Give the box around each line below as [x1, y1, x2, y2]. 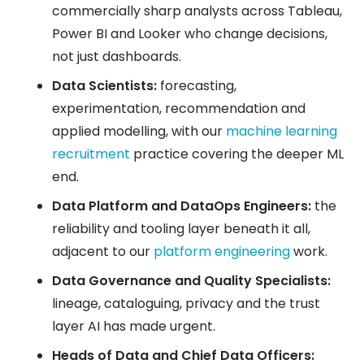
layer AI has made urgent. [52, 316, 215, 336]
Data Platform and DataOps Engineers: [52, 196, 311, 215]
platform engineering [154, 241, 290, 261]
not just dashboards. [52, 46, 181, 66]
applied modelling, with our [52, 121, 226, 141]
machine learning [226, 121, 337, 141]
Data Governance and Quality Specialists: [52, 271, 331, 290]
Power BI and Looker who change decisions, [52, 24, 327, 43]
